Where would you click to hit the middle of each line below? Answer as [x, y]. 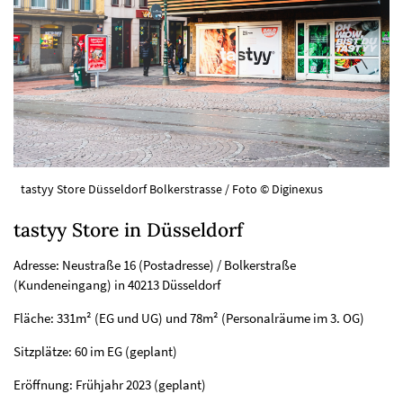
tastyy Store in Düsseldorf [128, 230]
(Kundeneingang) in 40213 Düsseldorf [117, 285]
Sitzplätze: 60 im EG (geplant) [95, 352]
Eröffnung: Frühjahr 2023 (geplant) [110, 385]
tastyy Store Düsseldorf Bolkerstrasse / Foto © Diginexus [171, 189]
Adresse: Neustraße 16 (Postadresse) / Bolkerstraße [155, 265]
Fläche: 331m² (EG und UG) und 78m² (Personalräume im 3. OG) [189, 318]
